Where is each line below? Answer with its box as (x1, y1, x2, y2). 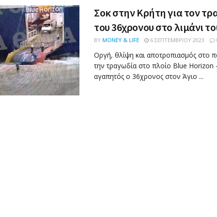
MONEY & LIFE (102, 36, 139, 44)
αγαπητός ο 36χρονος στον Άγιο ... (94, 72, 203, 81)
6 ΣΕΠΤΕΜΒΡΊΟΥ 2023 (149, 36, 204, 44)
